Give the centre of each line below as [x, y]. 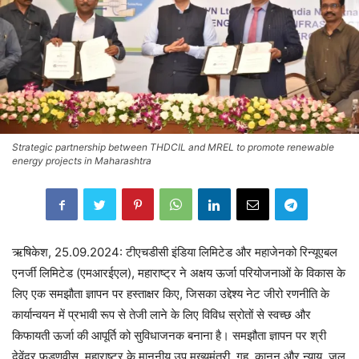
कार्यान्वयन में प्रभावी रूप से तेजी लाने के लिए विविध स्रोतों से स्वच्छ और [161, 315]
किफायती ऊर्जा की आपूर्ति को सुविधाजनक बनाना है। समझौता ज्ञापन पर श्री [169, 336]
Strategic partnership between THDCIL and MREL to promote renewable [173, 147]
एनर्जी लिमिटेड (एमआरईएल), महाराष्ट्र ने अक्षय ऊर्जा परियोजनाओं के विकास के [179, 273]
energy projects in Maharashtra [82, 161]
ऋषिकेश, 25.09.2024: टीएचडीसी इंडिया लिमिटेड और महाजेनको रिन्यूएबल [175, 252]
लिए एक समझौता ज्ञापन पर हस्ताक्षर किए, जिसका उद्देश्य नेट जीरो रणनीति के [171, 294]
